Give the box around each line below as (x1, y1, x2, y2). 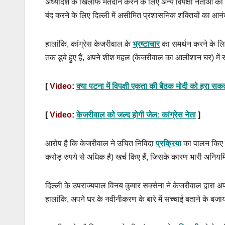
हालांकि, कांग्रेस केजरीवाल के (45, 40, 133, 49)
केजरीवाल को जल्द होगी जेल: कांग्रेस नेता (76, 110, 196, 120)
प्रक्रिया (156, 139, 181, 148)
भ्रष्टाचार (133, 40, 160, 49)
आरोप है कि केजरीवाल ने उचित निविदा (45, 139, 156, 148)
